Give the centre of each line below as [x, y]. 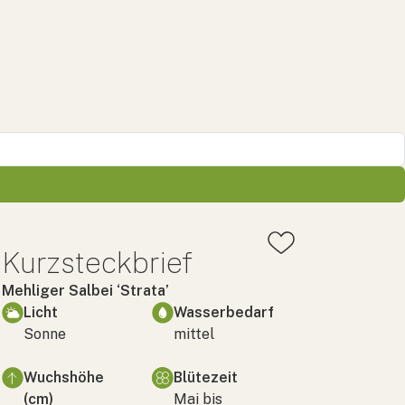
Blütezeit [206, 377]
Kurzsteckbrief [97, 262]
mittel [194, 334]
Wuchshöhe [64, 377]
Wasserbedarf [224, 312]
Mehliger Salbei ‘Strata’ [85, 290]
